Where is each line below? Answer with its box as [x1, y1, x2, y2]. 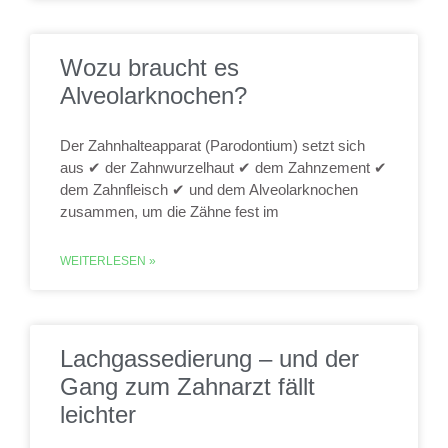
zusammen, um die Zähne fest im [60, 203, 279, 220]
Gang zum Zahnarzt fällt [60, 373, 315, 400]
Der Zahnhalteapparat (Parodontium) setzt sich [60, 137, 365, 154]
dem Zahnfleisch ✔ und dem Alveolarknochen [60, 181, 358, 198]
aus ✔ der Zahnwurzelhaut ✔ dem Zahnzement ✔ [60, 159, 387, 176]
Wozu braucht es [60, 54, 239, 81]
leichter [60, 401, 136, 428]
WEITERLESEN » [60, 254, 156, 268]
